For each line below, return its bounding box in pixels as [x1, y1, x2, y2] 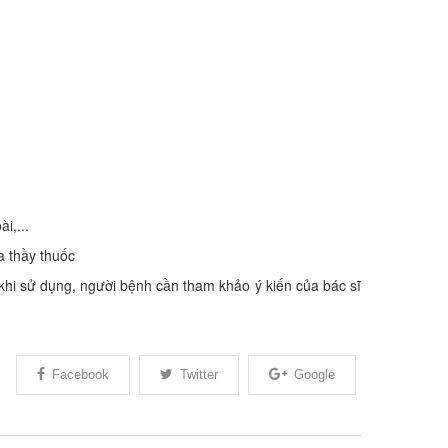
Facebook [52, 366, 109, 382]
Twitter [180, 366, 218, 382]
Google [294, 366, 335, 382]
